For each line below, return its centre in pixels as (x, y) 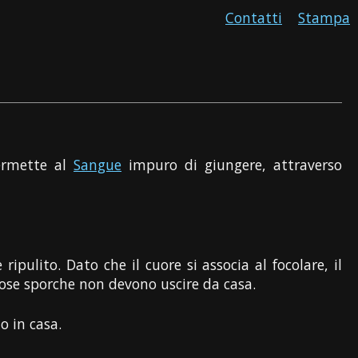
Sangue (98, 164)
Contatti (254, 18)
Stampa (324, 18)
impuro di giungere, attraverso (232, 164)
